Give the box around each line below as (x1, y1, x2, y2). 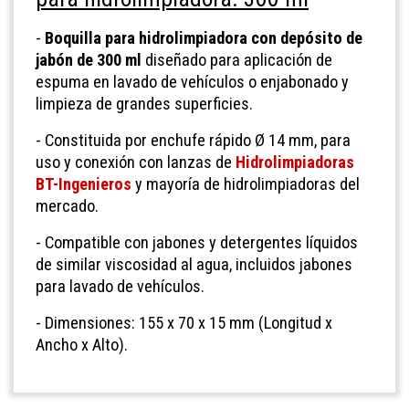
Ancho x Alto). (36, 334, 128, 354)
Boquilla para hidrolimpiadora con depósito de (41, 27, 362, 47)
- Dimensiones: (36, 312, 139, 332)
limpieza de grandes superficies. (36, 93, 253, 113)
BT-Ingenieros (36, 173, 131, 194)
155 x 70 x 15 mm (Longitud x (139, 312, 332, 332)
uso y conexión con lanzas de (36, 152, 236, 172)
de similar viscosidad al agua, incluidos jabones (36, 254, 352, 274)
